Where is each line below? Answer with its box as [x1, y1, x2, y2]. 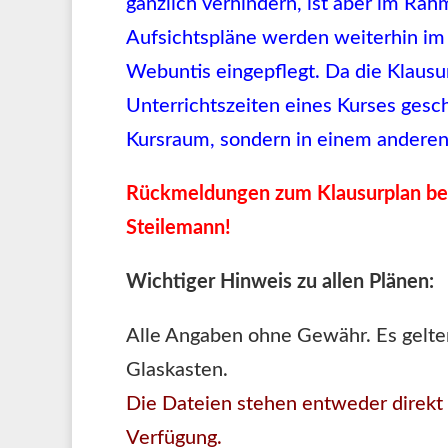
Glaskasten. [126, 359, 228, 380]
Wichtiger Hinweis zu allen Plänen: [126, 271, 434, 292]
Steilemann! [126, 217, 231, 238]
